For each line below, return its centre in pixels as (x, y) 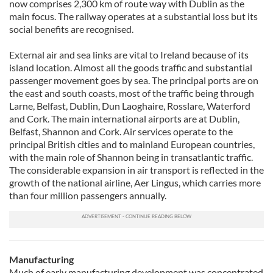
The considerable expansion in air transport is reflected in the (136, 170)
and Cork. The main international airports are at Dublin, (124, 119)
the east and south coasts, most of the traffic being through (132, 93)
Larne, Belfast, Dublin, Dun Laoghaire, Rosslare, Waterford (130, 106)
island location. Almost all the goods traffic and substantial (131, 67)
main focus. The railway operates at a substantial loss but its (133, 16)
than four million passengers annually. (88, 195)
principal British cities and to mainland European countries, (132, 144)
